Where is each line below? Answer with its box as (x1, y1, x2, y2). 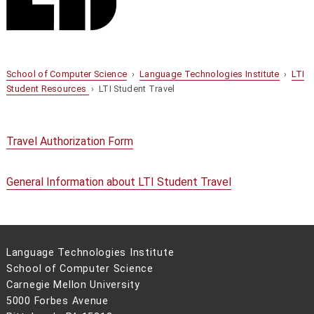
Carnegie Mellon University (6, 279, 140, 292)
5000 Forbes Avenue (6, 295, 109, 308)
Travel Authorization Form (6, 134, 133, 148)
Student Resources (6, 83, 89, 95)
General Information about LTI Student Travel (6, 175, 231, 189)
